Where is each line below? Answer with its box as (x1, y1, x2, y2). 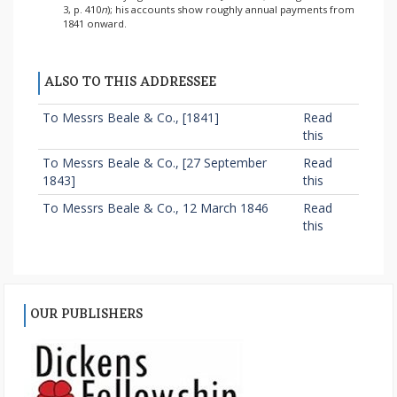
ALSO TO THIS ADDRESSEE (43, 70, 216, 95)
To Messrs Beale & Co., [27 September (42, 153, 267, 171)
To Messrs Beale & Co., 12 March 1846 (42, 198, 269, 216)
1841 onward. (62, 17, 127, 31)
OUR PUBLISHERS (30, 302, 144, 327)
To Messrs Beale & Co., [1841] (42, 108, 219, 126)
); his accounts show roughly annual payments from (106, 3, 354, 17)
